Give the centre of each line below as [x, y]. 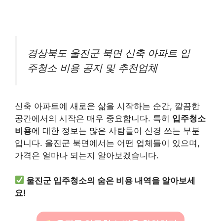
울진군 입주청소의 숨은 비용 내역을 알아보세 [111, 180]
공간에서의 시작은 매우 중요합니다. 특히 [93, 119]
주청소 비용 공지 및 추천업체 [92, 68]
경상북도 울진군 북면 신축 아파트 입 [109, 53]
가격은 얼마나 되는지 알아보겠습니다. [87, 156]
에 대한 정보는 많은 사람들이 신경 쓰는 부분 [116, 131]
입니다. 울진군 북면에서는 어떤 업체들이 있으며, [107, 143]
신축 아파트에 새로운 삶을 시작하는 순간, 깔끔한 [107, 106]
